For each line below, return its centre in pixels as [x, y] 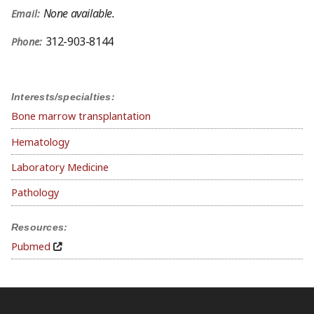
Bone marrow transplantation [81, 116]
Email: [27, 14]
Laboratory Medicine [60, 167]
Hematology [40, 142]
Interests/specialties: [63, 97]
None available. [79, 14]
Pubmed [31, 247]
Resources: [40, 227]
